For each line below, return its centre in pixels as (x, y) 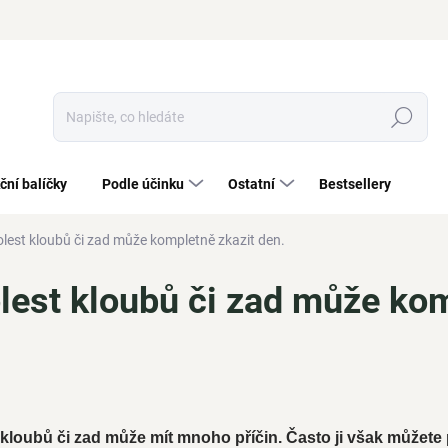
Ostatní (251, 184)
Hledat (402, 117)
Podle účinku (143, 184)
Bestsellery (355, 184)
